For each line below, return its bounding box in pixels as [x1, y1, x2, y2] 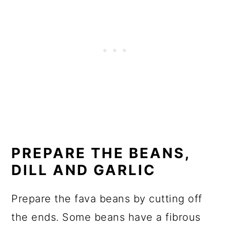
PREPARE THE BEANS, [11, 144, 190, 162]
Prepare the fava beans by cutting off [11, 193, 202, 205]
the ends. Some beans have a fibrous [11, 211, 201, 223]
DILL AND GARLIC [11, 161, 157, 179]
